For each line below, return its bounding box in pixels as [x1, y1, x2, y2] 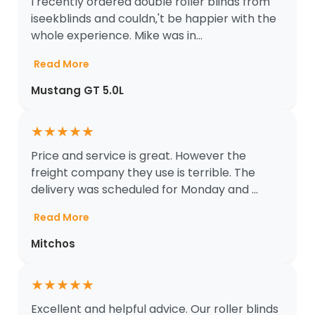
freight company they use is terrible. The [31, 164, 255, 181]
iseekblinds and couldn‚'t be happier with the [31, 11, 276, 27]
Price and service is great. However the [31, 147, 246, 164]
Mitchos [31, 236, 75, 252]
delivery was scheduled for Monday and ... [31, 181, 258, 198]
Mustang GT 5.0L [31, 82, 124, 98]
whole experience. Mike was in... [31, 27, 202, 44]
